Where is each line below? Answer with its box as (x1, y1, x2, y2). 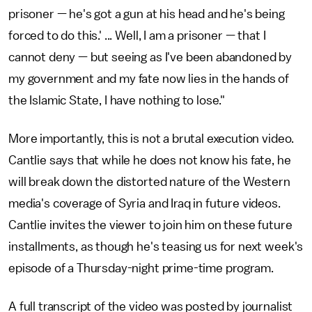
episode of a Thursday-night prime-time (8, 262, 223, 274)
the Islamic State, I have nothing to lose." (8, 94, 226, 107)
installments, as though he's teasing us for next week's (8, 240, 304, 253)
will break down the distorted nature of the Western (8, 175, 290, 188)
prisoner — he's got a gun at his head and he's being (8, 8, 285, 20)
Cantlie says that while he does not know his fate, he (8, 154, 291, 166)
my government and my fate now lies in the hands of (8, 72, 289, 85)
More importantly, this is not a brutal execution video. (8, 132, 295, 145)
